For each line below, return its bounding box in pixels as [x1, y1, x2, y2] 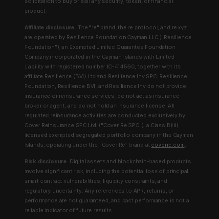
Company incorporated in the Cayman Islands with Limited [24, 53, 175, 60]
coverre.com [151, 141, 185, 148]
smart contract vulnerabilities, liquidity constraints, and [24, 177, 167, 184]
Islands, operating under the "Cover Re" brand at [24, 141, 152, 148]
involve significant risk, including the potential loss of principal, [24, 167, 190, 175]
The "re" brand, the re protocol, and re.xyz [76, 23, 187, 31]
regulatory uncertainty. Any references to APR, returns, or [24, 187, 174, 194]
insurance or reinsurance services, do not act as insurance [24, 92, 179, 99]
